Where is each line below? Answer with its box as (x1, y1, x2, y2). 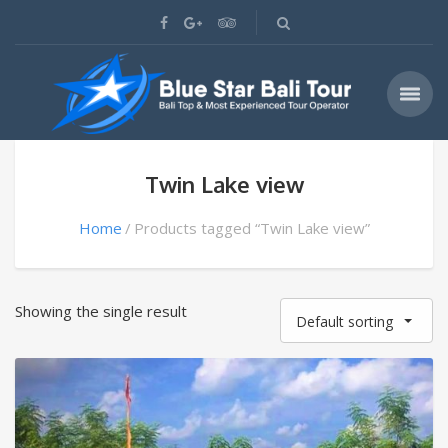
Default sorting (296, 312, 393, 331)
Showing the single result (15, 301, 187, 321)
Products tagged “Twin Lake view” (133, 218, 370, 238)
